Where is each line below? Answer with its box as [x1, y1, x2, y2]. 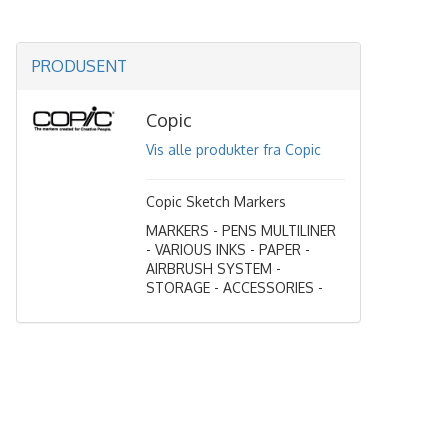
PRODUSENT [32, 56, 127, 76]
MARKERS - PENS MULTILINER [146, 222, 337, 239]
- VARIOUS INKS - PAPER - [146, 241, 311, 258]
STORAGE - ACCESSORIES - [146, 279, 328, 296]
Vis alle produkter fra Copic [146, 141, 322, 158]
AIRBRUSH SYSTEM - [146, 260, 282, 277]
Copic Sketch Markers [146, 193, 287, 210]
